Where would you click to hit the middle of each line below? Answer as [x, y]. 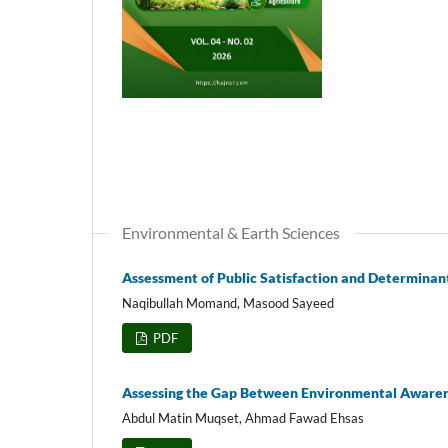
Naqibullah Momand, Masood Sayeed [228, 302]
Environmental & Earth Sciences [231, 232]
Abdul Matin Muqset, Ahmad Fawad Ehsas [243, 417]
